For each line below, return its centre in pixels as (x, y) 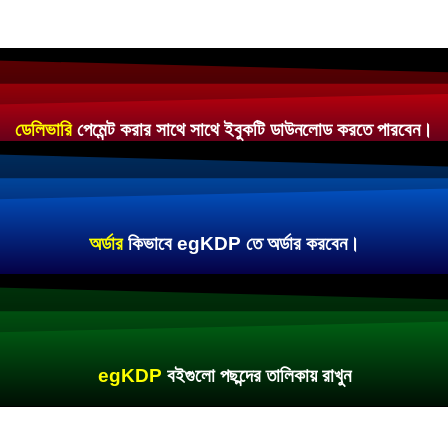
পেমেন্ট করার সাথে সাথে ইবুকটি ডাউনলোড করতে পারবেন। (255, 130)
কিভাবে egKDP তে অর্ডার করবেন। (243, 244)
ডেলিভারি (43, 130)
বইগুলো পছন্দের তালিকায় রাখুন (258, 376)
